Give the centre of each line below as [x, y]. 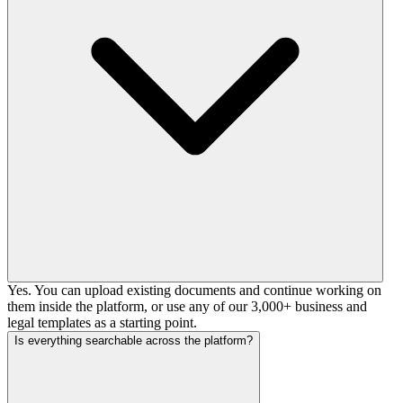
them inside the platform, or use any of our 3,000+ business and [187, 306]
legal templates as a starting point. [102, 322]
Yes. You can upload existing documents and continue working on [194, 290]
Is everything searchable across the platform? [134, 340]
